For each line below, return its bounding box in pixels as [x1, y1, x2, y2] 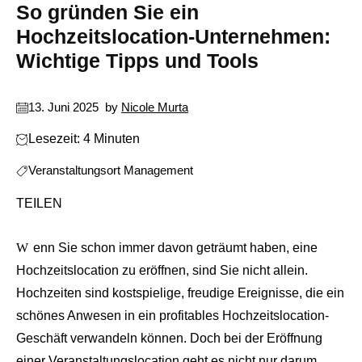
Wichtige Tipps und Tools [16, 49, 259, 73]
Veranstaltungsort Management [28, 163, 193, 178]
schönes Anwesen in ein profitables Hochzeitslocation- [16, 309, 329, 323]
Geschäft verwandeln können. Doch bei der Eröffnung [16, 331, 322, 346]
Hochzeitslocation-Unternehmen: [16, 25, 330, 48]
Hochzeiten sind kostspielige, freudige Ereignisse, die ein [16, 286, 344, 301]
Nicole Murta [121, 100, 188, 115]
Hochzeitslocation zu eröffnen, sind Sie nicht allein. [16, 263, 308, 278]
